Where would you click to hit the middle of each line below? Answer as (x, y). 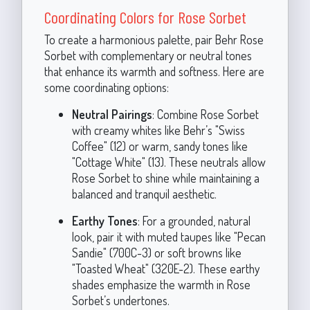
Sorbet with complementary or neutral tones (148, 55)
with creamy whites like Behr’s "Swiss (158, 130)
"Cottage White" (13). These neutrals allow (168, 162)
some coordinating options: (106, 87)
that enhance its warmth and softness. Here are (154, 71)
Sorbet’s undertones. (120, 300)
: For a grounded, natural (194, 221)
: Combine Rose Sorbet (205, 114)
